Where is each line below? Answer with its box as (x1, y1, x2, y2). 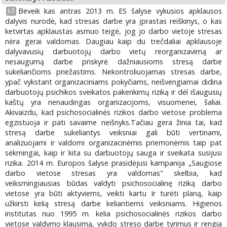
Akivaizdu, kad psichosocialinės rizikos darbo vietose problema (5, 107, 222, 117)
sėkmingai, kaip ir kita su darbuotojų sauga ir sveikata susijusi (5, 147, 222, 158)
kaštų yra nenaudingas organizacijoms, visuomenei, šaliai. (5, 97, 222, 107)
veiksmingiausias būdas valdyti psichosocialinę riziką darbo (5, 178, 222, 188)
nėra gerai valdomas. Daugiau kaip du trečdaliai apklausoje (5, 36, 222, 46)
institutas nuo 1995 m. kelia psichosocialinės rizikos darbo (5, 208, 222, 218)
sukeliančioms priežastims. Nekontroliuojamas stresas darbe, (5, 66, 222, 77)
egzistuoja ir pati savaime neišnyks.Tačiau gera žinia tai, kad (5, 117, 222, 127)
